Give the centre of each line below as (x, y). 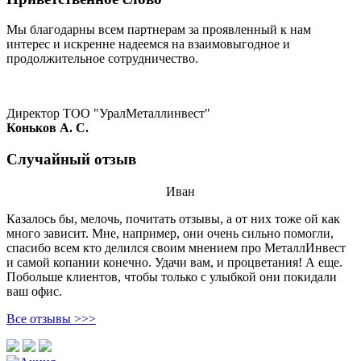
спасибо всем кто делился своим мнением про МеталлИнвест (176, 247)
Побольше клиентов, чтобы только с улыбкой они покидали (172, 276)
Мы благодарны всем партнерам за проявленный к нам (159, 30)
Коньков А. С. (48, 128)
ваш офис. (34, 291)
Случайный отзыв (71, 159)
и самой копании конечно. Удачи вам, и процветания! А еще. (174, 262)
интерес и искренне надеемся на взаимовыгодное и (148, 44)
